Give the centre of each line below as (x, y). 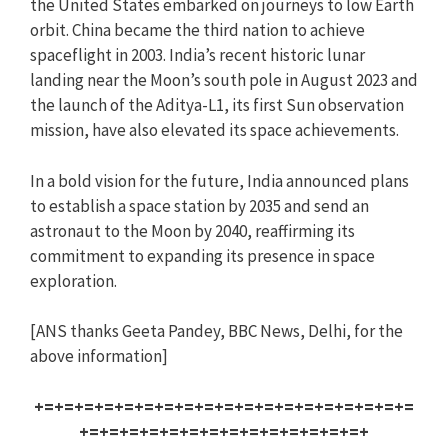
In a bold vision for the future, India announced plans (219, 180)
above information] (99, 356)
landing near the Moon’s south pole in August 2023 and (224, 80)
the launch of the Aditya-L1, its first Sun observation (217, 105)
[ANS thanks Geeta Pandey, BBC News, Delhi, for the (216, 331)
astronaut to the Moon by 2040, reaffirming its (192, 230)
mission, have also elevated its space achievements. (214, 130)
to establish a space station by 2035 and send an (199, 205)
